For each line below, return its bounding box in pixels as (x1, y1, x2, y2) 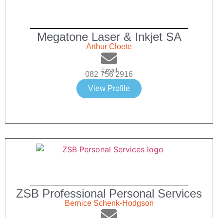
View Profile (88, 84, 130, 93)
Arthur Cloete (86, 42, 132, 51)
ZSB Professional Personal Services (16, 187, 202, 200)
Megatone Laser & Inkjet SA (36, 30, 182, 44)
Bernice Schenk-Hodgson (64, 199, 154, 208)
